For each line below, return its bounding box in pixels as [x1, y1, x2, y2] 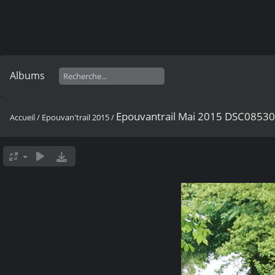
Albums [10, 69, 45, 82]
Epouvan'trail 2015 [42, 112, 109, 123]
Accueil [10, 112, 35, 123]
